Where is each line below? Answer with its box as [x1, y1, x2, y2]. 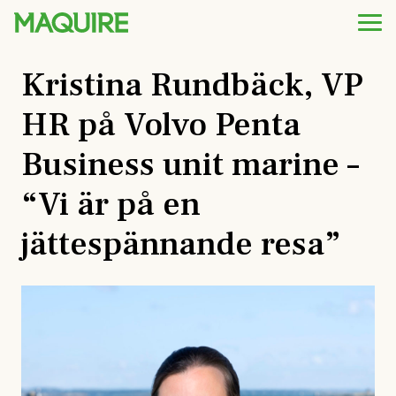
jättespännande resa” [21, 223, 341, 266]
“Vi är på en [21, 183, 201, 226]
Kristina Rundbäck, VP [21, 64, 363, 107]
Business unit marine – [21, 143, 359, 187]
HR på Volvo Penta [21, 103, 301, 147]
